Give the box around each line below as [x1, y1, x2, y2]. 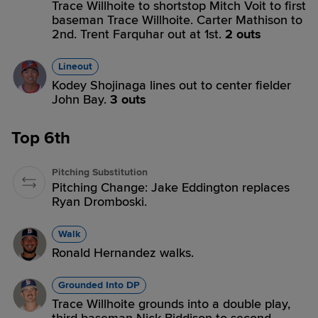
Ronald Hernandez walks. [52, 245, 194, 261]
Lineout [58, 60, 92, 72]
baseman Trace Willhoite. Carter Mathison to [52, 12, 302, 28]
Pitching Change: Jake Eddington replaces [52, 180, 290, 195]
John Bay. [52, 92, 110, 107]
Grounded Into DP [58, 279, 140, 291]
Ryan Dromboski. [52, 194, 147, 209]
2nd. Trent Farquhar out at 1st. [52, 26, 225, 42]
